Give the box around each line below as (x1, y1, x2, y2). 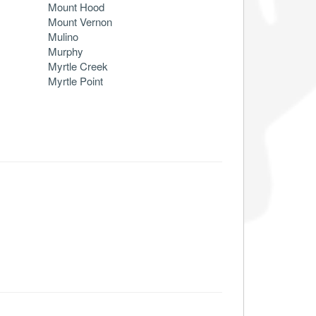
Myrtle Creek (48, 58, 108, 73)
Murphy (48, 43, 83, 59)
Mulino (48, 28, 78, 44)
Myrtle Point (48, 73, 103, 88)
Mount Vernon (48, 13, 112, 29)
